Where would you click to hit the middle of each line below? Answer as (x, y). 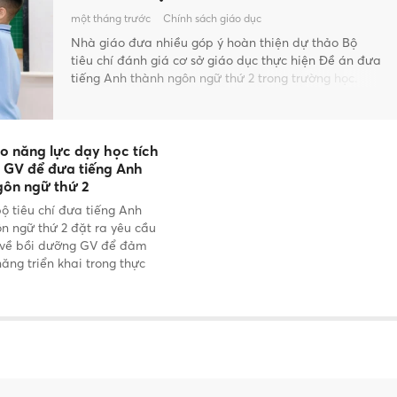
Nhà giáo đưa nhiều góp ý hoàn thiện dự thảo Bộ (214, 43)
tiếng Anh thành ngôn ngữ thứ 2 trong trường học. (214, 78)
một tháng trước (111, 19)
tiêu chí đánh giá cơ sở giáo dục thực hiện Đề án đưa (226, 60)
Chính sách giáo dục (212, 19)
